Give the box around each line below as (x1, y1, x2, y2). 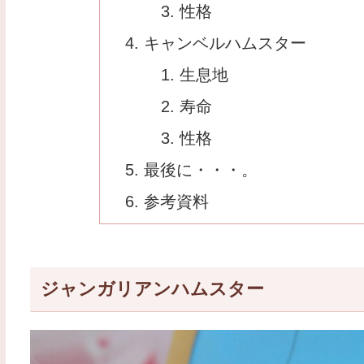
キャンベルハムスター (144, 33, 307, 52)
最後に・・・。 (144, 160, 258, 179)
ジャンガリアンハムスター (41, 279, 265, 300)
